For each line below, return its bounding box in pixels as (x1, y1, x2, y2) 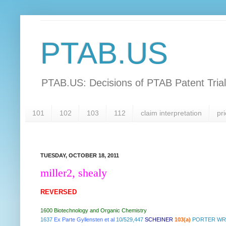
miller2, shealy (40, 166, 107, 180)
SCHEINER (145, 216, 173, 223)
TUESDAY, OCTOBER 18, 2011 (40, 152, 119, 158)
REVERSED (40, 188, 77, 196)
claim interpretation (141, 109, 202, 118)
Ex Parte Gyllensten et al (54, 216, 115, 223)
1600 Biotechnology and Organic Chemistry (40, 207, 147, 214)
